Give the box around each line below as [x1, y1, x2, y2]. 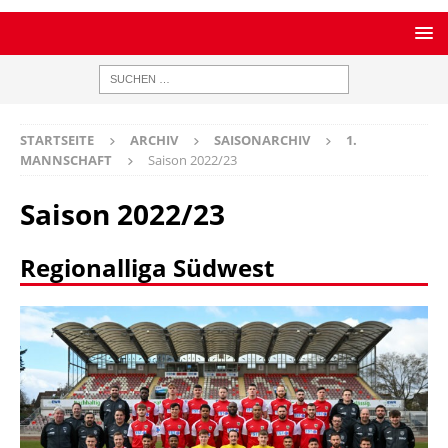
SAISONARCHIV [214, 131, 310, 149]
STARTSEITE [20, 131, 94, 149]
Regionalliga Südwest [20, 251, 274, 284]
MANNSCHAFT [20, 151, 112, 169]
